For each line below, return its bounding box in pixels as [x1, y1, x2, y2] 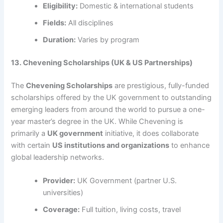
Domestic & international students [78, 1, 194, 11]
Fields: [43, 18, 67, 28]
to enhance [169, 141, 210, 150]
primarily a [11, 129, 48, 138]
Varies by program [76, 35, 140, 45]
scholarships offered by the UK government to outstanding [11, 93, 212, 103]
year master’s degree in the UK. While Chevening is [11, 117, 184, 126]
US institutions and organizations [52, 141, 170, 150]
